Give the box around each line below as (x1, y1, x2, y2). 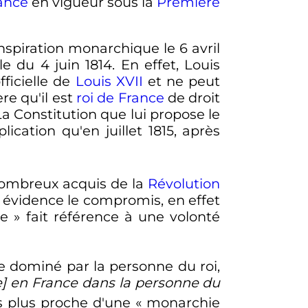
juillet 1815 (105, 122, 174, 140)
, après (173, 122, 221, 140)
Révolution (148, 175, 221, 192)
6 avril (179, 40, 221, 57)
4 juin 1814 (40, 56, 113, 74)
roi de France (76, 89, 164, 107)
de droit (164, 89, 221, 107)
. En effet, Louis (112, 56, 221, 74)
